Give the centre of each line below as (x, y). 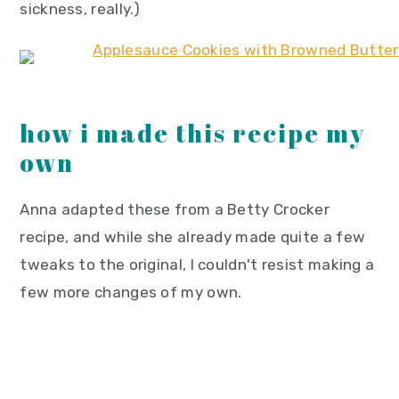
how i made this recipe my (193, 133)
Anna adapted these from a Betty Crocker (175, 209)
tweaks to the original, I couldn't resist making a (197, 265)
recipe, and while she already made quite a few (193, 237)
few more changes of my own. (131, 292)
